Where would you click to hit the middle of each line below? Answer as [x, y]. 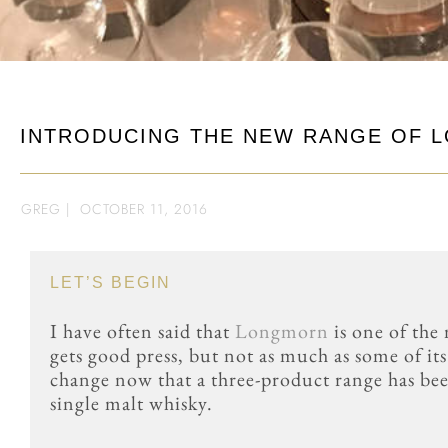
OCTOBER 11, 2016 [144, 209]
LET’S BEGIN [110, 282]
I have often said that [142, 331]
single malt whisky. [131, 403]
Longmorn [282, 331]
